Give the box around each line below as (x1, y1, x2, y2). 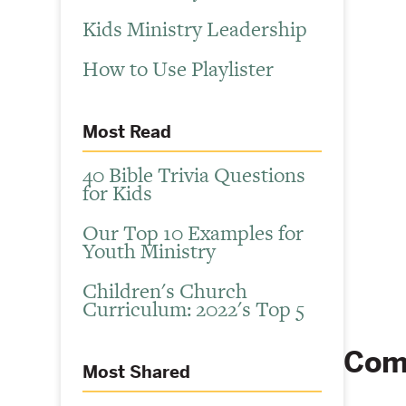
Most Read (82, 121, 172, 142)
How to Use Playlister (82, 53, 275, 83)
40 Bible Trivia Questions (82, 160, 306, 190)
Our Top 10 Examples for (82, 218, 304, 248)
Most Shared (82, 362, 191, 383)
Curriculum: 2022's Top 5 (82, 295, 305, 324)
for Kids (82, 179, 153, 208)
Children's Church (82, 276, 248, 306)
